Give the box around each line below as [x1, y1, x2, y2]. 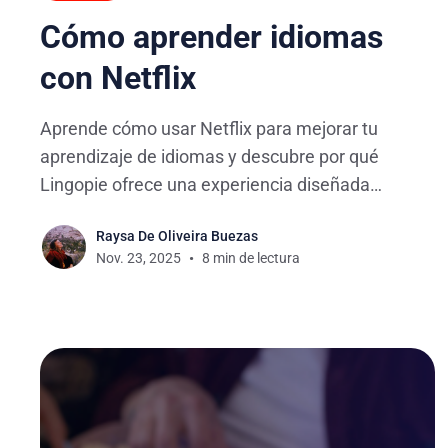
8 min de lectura [202, 250, 300, 267]
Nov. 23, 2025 [96, 250, 181, 267]
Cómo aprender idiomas [40, 18, 383, 57]
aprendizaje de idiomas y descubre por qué [40, 146, 379, 168]
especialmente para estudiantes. [40, 202, 301, 224]
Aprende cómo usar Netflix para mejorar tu [40, 118, 378, 140]
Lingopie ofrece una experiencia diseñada [40, 174, 370, 196]
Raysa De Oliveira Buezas [96, 228, 258, 245]
